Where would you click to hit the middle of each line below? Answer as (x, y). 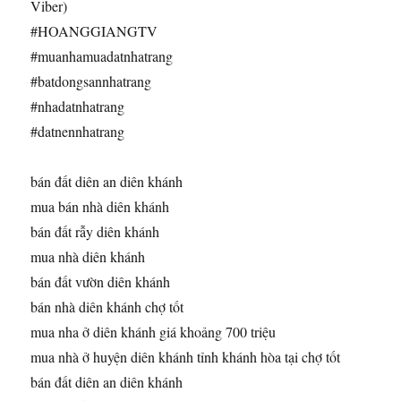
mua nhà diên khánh (88, 256)
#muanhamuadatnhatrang (102, 55)
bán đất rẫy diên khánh (95, 231)
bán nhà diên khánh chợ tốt (107, 306)
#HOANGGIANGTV (94, 30)
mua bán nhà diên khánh (100, 206)
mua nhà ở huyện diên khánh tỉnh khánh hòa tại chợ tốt (186, 356)
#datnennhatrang (78, 131)
